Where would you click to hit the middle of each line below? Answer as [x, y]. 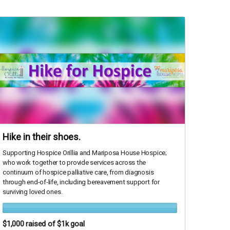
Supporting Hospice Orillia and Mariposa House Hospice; [85, 153]
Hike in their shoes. [42, 137]
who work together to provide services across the [74, 163]
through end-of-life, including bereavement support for [81, 182]
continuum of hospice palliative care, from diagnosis [78, 172]
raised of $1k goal [55, 224]
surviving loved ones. [33, 192]
